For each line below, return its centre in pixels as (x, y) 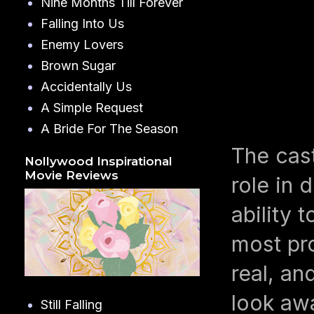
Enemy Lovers (82, 44)
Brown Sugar (78, 65)
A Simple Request (91, 107)
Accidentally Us (86, 86)
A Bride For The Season (109, 128)
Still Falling (71, 305)
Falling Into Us (82, 23)
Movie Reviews (71, 176)
